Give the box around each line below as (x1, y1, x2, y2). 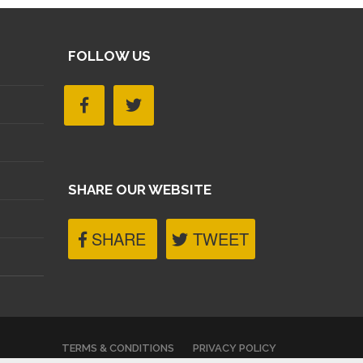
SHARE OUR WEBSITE (67, 181, 211, 199)
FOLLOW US (67, 48, 151, 65)
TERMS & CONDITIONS (62, 342, 174, 355)
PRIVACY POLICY (193, 342, 276, 355)
